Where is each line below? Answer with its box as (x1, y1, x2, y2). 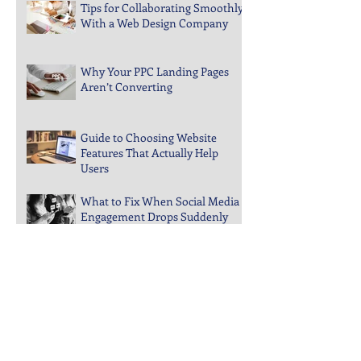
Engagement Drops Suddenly (81, 244, 228, 260)
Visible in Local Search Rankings (81, 309, 243, 326)
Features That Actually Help (81, 180, 218, 197)
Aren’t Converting (81, 114, 172, 131)
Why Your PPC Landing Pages (81, 99, 229, 115)
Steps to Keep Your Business (81, 294, 222, 310)
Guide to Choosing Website (81, 165, 217, 181)
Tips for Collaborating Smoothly (81, 35, 243, 52)
